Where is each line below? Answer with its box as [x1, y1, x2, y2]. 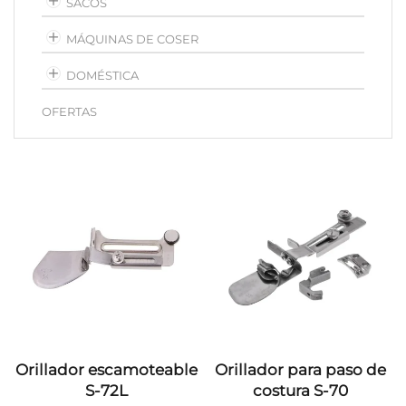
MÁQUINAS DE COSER [66, 32, 198, 46]
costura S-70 [252, 382, 348, 400]
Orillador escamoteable [14, 361, 198, 379]
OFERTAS [42, 104, 97, 119]
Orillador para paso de [214, 361, 386, 379]
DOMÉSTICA [66, 68, 139, 82]
